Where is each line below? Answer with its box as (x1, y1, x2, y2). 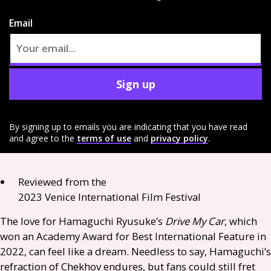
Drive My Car (165, 214, 224, 228)
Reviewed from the (18, 175, 106, 189)
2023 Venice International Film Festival (18, 190, 203, 204)
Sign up (116, 76, 155, 91)
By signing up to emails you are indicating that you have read (9, 121, 247, 132)
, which (224, 214, 257, 228)
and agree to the (9, 132, 74, 144)
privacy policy (151, 132, 208, 144)
